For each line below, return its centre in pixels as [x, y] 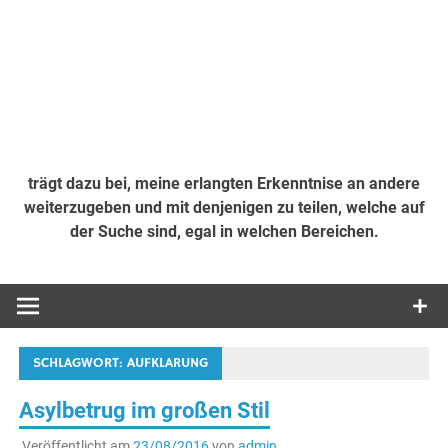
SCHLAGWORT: [80, 363]
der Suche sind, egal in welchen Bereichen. [224, 231]
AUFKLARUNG [168, 363]
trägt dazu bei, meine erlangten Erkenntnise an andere [224, 183]
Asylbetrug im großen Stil [145, 411]
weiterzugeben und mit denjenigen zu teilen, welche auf [224, 207]
